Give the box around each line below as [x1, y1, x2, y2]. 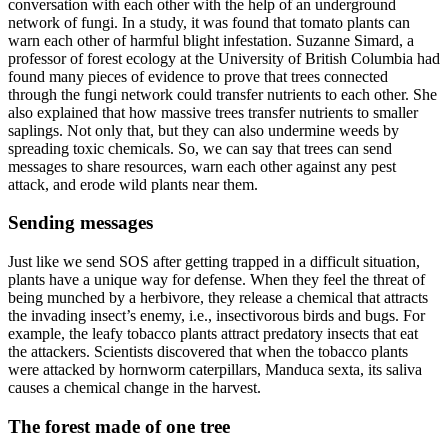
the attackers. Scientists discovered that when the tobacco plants [8, 343, 408, 361]
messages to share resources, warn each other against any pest [8, 157, 396, 175]
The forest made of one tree [8, 415, 230, 437]
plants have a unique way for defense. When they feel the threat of [8, 271, 425, 289]
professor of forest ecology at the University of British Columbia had [8, 49, 440, 67]
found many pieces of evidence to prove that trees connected [8, 67, 388, 85]
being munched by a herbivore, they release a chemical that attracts [8, 289, 428, 307]
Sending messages [8, 212, 153, 234]
